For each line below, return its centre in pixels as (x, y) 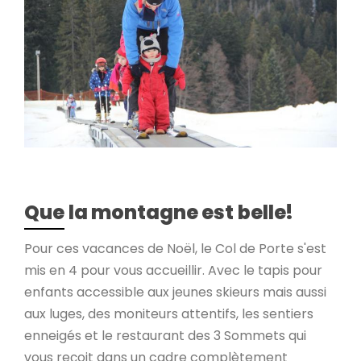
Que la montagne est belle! (159, 213)
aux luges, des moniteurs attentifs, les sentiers (169, 314)
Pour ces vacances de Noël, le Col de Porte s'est (175, 249)
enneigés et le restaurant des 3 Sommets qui (165, 336)
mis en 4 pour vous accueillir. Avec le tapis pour (173, 271)
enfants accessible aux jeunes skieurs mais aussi (175, 293)
